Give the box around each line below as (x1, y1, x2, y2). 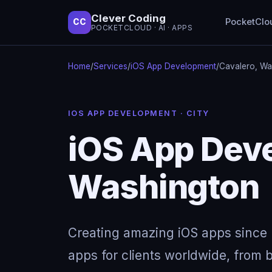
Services (93, 61, 127, 71)
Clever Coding (91, 12, 166, 25)
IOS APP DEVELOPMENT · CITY (68, 108, 209, 118)
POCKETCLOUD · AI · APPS (91, 23, 193, 33)
